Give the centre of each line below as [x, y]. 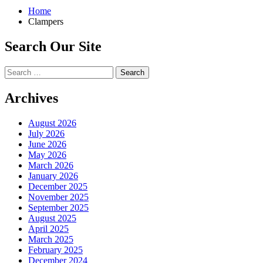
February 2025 [55, 249]
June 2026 [47, 144]
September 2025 [58, 207]
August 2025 [52, 218]
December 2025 [58, 186]
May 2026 [47, 154]
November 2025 [58, 197]
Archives [31, 98]
